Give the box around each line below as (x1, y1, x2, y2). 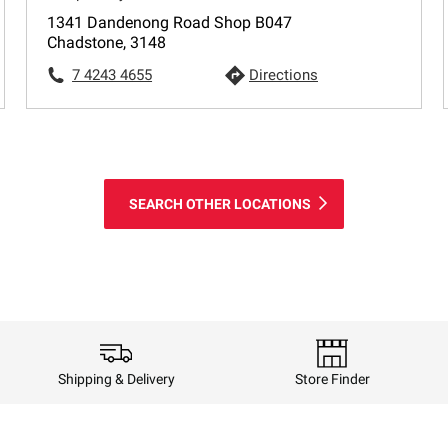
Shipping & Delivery (57, 370, 175, 387)
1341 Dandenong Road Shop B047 (47, 13, 293, 32)
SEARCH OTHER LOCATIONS (129, 196, 311, 212)
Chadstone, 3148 (47, 33, 167, 52)
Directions (249, 66, 318, 84)
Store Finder (294, 370, 370, 387)
